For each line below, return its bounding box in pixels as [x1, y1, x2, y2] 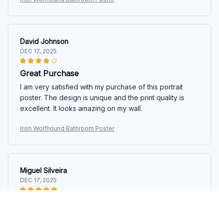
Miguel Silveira [20, 166, 67, 175]
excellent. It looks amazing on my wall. [20, 104, 142, 112]
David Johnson [20, 37, 68, 45]
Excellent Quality [20, 197, 82, 207]
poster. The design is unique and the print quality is [20, 93, 184, 102]
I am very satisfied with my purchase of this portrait [20, 82, 183, 91]
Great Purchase [20, 68, 79, 78]
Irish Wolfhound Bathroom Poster [20, 124, 114, 132]
